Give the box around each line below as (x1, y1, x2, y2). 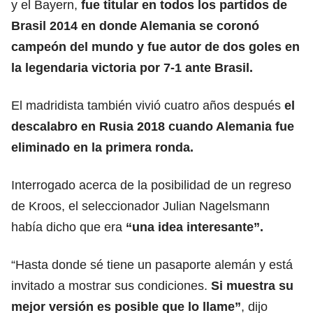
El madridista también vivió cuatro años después (11, 99, 284, 112)
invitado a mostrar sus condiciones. (11, 279, 211, 293)
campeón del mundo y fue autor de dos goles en (11, 40, 300, 54)
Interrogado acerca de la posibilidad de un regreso (11, 178, 291, 192)
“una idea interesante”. (126, 220, 263, 234)
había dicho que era (11, 220, 126, 234)
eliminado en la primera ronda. (11, 140, 194, 154)
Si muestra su (211, 279, 293, 293)
